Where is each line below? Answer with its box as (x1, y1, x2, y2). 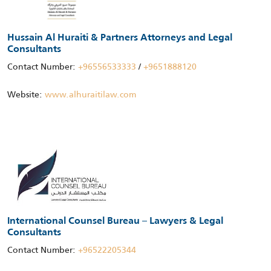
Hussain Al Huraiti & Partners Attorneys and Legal (7, 33, 232, 44)
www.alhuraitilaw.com (45, 88, 136, 102)
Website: (7, 88, 45, 102)
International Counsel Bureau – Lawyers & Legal (7, 217, 223, 227)
